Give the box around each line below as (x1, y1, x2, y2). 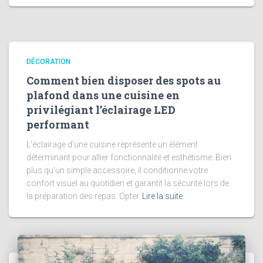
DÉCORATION (26, 58, 70, 66)
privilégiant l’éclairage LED (26, 103, 176, 117)
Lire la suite (142, 191, 183, 201)
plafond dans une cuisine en (26, 88, 180, 103)
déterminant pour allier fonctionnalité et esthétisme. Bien (26, 153, 231, 163)
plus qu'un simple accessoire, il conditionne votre (26, 166, 208, 176)
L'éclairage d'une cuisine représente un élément (26, 140, 198, 150)
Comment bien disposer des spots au (26, 73, 221, 88)
